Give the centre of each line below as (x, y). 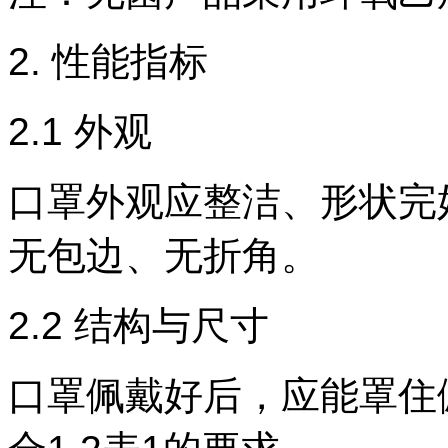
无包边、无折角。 (164, 255)
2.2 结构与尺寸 (138, 325)
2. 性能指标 (108, 61)
